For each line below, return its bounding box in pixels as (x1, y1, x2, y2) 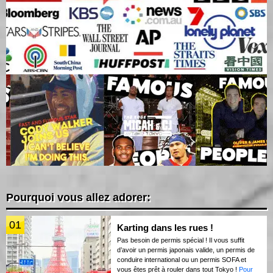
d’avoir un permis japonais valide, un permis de (117, 246, 255, 253)
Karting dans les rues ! (117, 222, 213, 233)
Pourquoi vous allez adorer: (6, 191, 151, 204)
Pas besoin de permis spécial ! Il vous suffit (117, 236, 244, 244)
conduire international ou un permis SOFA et (117, 255, 246, 263)
